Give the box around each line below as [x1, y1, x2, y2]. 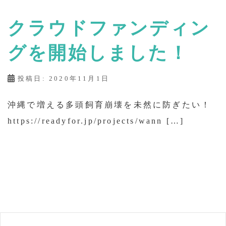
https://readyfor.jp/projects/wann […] [8, 116, 185, 125]
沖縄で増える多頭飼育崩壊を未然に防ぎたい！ [8, 100, 211, 109]
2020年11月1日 [49, 74, 109, 82]
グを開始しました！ [8, 41, 189, 63]
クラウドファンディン [8, 17, 211, 38]
